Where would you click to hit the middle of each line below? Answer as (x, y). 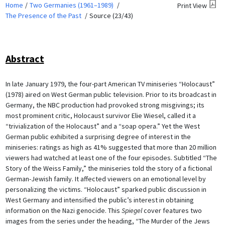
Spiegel (132, 210)
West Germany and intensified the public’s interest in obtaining (99, 200)
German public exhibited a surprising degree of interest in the (98, 136)
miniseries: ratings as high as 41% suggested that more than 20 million (111, 147)
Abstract (25, 58)
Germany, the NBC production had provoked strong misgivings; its (105, 105)
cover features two (172, 210)
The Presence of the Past (43, 15)
